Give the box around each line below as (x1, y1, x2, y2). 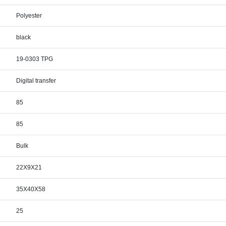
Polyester (16, 12, 42, 19)
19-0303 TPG (16, 55, 53, 63)
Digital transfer (16, 77, 56, 84)
